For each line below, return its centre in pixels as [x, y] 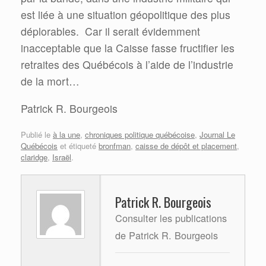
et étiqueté [78, 145]
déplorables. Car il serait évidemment [110, 31]
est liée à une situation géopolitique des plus [126, 15]
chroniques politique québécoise [140, 134]
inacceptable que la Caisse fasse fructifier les [128, 48]
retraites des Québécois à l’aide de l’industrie [127, 65]
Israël [62, 157]
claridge [34, 157]
